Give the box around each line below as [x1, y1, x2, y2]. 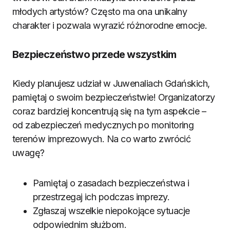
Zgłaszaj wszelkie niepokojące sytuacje [33, 205, 190, 216]
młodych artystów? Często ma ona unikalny [12, 6, 187, 17]
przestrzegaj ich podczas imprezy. [33, 191, 170, 202]
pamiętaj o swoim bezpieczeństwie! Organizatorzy [12, 92, 215, 103]
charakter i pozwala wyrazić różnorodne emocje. [12, 20, 207, 31]
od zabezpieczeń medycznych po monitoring [12, 120, 194, 130]
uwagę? [12, 147, 45, 158]
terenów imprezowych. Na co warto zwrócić [12, 133, 191, 144]
